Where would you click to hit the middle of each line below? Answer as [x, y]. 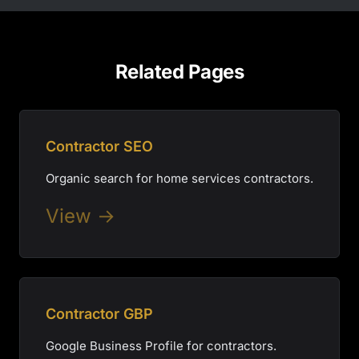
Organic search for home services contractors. [179, 178]
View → [81, 216]
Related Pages [179, 72]
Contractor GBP [99, 314]
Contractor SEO [99, 146]
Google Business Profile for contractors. [161, 346]
